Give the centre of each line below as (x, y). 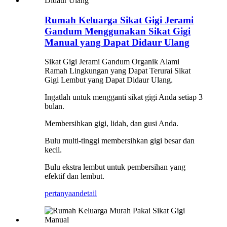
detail (88, 194)
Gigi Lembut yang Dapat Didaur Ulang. (109, 80)
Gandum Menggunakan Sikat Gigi (118, 31)
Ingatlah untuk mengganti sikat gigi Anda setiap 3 (124, 97)
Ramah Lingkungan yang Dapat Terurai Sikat (118, 71)
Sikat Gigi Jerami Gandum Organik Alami (112, 62)
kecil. (53, 150)
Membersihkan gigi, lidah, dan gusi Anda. (111, 124)
